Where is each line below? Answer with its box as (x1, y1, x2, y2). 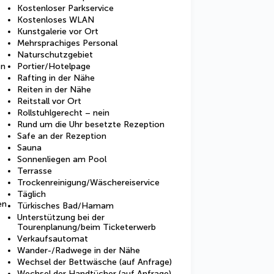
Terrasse (17, 166, 52, 176)
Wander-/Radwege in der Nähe (17, 245, 140, 256)
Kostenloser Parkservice (17, 3, 114, 13)
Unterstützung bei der (17, 212, 105, 223)
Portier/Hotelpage (17, 61, 91, 72)
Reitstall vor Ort (17, 96, 81, 106)
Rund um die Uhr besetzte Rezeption (17, 119, 165, 130)
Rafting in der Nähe (17, 73, 95, 83)
